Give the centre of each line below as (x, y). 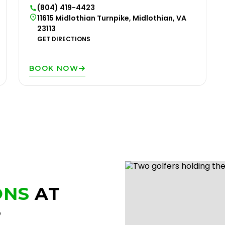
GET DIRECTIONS (64, 39)
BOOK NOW (54, 68)
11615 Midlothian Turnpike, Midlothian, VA (112, 18)
